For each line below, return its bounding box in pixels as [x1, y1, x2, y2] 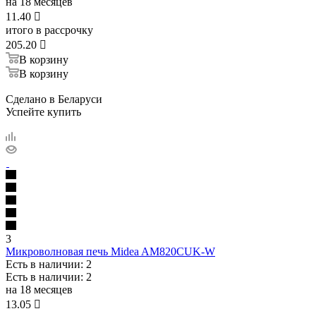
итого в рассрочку [6, 23, 93, 36]
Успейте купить [6, 105, 81, 118]
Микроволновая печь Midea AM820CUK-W [6, 245, 215, 257]
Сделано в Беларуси [6, 92, 102, 105]
